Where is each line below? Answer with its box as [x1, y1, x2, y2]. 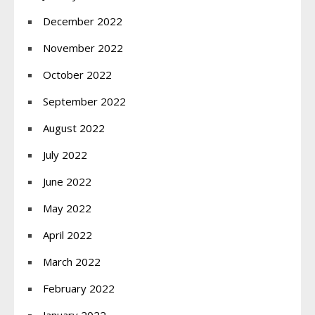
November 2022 [43, 40, 123, 55]
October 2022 [43, 67, 112, 82]
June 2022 [43, 174, 91, 188]
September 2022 [43, 94, 126, 108]
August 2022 [43, 120, 105, 135]
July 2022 [43, 147, 87, 162]
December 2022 [43, 13, 122, 28]
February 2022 [43, 281, 115, 295]
